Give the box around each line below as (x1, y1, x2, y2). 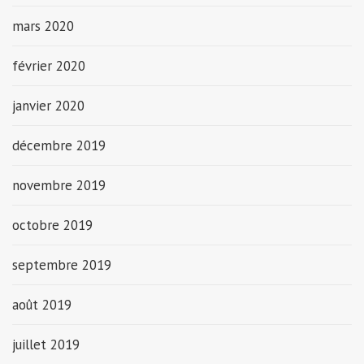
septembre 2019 (12, 255, 111, 274)
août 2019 (12, 295, 71, 314)
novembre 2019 (12, 175, 106, 194)
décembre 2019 (12, 136, 106, 154)
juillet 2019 (12, 335, 80, 353)
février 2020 (12, 56, 85, 75)
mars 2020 (12, 16, 74, 35)
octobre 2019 (12, 215, 93, 234)
